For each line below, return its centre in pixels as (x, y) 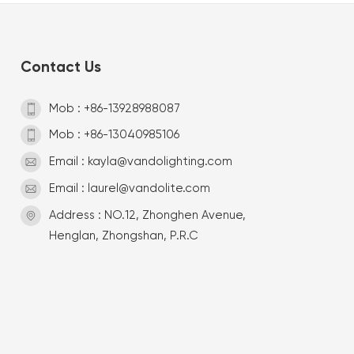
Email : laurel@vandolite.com (130, 189)
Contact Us (61, 67)
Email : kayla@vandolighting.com (141, 162)
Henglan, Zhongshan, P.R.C (124, 236)
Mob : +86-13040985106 (115, 135)
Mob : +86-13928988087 (115, 108)
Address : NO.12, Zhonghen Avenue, (148, 216)
